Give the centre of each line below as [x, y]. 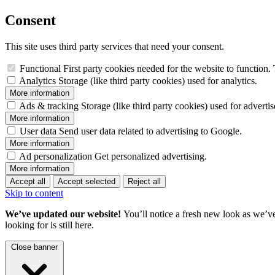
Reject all [144, 181]
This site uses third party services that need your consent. [114, 46]
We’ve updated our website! [64, 214]
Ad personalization [56, 156]
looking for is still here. [49, 225]
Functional [40, 68]
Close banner [34, 247]
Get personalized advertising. [151, 156]
